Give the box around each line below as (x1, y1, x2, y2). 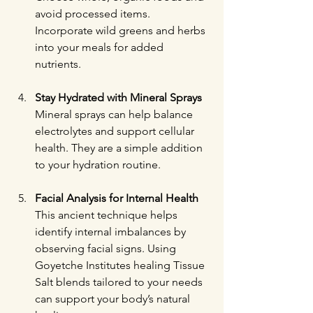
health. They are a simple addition (35, 141, 205, 154)
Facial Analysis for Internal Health (35, 191, 198, 205)
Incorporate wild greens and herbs (35, 24, 208, 37)
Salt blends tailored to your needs (35, 275, 205, 289)
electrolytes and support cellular (35, 124, 197, 138)
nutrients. (35, 57, 81, 71)
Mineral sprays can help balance (35, 108, 196, 121)
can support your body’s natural (35, 292, 193, 305)
